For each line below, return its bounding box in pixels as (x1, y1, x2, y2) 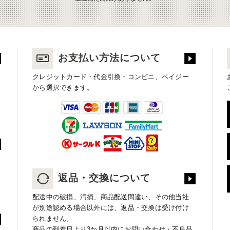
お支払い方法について (58, 52, 161, 63)
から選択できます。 (32, 83, 94, 91)
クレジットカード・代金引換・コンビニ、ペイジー (32, 72, 189, 81)
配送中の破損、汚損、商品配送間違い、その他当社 (32, 193, 189, 201)
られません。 (32, 214, 73, 222)
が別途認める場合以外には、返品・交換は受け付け (32, 203, 189, 212)
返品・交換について (58, 172, 150, 183)
